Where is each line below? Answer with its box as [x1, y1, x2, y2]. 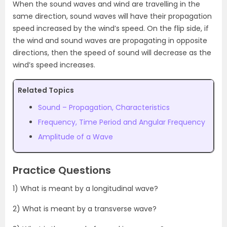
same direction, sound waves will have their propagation [13, 11, 212, 21]
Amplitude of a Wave [38, 131, 113, 142]
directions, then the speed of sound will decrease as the [13, 47, 211, 58]
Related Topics [18, 85, 74, 95]
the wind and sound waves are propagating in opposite [13, 35, 207, 46]
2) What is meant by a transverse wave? [13, 203, 157, 214]
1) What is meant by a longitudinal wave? [13, 183, 158, 194]
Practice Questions [13, 163, 111, 177]
